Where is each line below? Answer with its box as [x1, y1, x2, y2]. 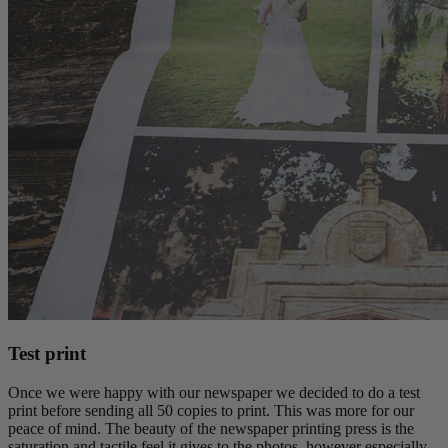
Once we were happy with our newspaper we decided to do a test [8, 383, 420, 401]
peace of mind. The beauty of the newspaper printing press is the [8, 419, 414, 437]
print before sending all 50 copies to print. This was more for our [8, 401, 414, 419]
